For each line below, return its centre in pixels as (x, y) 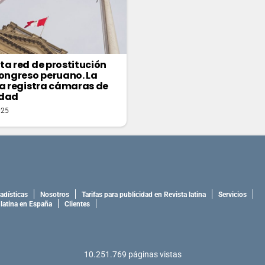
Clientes (77, 204)
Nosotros (55, 194)
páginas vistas (155, 255)
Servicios (232, 194)
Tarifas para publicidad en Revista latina (144, 194)
